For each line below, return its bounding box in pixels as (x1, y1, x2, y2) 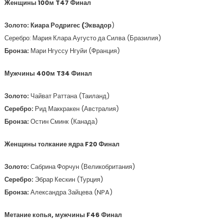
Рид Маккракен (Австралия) (34, 104, 119, 113)
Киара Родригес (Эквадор (30, 21, 111, 30)
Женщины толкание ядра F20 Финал (4, 139, 119, 149)
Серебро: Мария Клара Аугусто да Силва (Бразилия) (4, 33, 161, 43)
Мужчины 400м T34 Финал (4, 69, 92, 78)
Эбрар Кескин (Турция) (34, 175, 103, 184)
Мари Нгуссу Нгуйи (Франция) (30, 46, 120, 55)
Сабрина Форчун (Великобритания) (30, 162, 135, 171)
